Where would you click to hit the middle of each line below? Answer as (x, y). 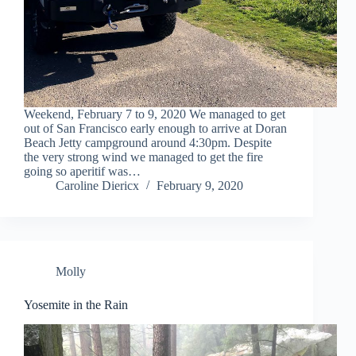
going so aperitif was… (82, 172)
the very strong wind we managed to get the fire (143, 157)
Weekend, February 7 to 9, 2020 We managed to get (155, 114)
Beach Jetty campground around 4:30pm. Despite (148, 143)
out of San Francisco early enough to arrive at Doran (155, 129)
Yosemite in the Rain (76, 305)
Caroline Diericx (97, 186)
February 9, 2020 (200, 186)
